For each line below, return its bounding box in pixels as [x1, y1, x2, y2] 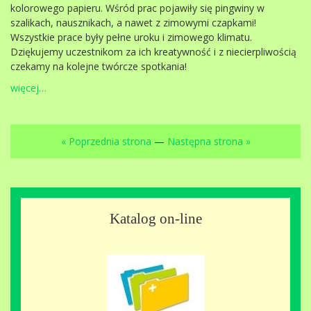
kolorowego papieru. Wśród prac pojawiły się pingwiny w [10, 1, 264, 15]
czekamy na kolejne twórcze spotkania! [10, 60, 187, 73]
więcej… [10, 81, 47, 94]
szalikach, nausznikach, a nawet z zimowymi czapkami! [10, 16, 256, 29]
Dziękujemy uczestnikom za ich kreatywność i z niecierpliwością [10, 45, 296, 58]
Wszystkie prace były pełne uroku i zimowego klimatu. [10, 31, 252, 44]
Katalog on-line [109, 210, 202, 227]
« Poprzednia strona [60, 135, 151, 148]
